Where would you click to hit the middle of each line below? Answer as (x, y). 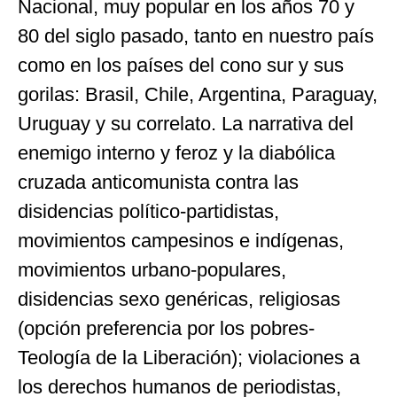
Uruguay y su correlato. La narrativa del (186, 124)
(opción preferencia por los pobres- (166, 329)
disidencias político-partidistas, (148, 212)
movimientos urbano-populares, (152, 270)
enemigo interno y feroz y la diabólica (176, 153)
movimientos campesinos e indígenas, (181, 241)
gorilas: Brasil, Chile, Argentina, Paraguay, (198, 95)
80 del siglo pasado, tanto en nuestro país (196, 36)
